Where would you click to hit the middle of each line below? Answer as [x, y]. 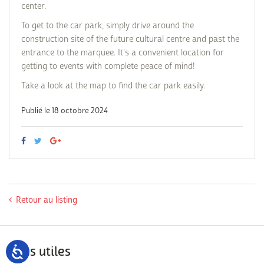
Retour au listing [47, 200]
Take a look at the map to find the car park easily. [113, 86]
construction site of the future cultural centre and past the [130, 39]
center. [34, 6]
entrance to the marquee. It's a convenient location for [123, 53]
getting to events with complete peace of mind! [108, 66]
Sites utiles [40, 252]
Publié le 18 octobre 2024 [65, 111]
